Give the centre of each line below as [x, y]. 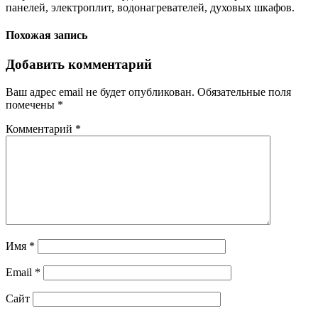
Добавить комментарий [79, 65]
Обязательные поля [244, 92]
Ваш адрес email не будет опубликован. [100, 92]
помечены [32, 104]
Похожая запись [46, 35]
